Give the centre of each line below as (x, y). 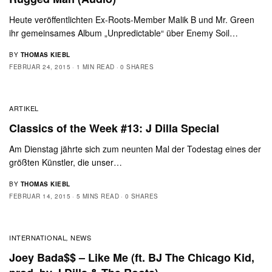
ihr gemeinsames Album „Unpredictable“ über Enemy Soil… (124, 32)
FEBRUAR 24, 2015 (40, 66)
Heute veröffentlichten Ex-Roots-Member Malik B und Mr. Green (132, 19)
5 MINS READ (97, 196)
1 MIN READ (95, 66)
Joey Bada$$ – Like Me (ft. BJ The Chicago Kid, (132, 257)
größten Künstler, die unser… (66, 162)
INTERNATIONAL (38, 237)
